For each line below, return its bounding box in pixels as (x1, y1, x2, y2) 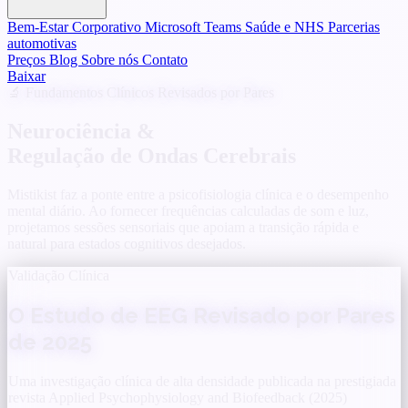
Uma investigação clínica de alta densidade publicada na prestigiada (8, 372, 396, 389)
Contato (142, 52, 188, 67)
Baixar (7, 68, 46, 84)
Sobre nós (81, 52, 142, 67)
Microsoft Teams (145, 19, 245, 35)
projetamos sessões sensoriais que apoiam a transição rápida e (7, 219, 359, 235)
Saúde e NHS (245, 19, 328, 35)
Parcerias (328, 19, 380, 35)
